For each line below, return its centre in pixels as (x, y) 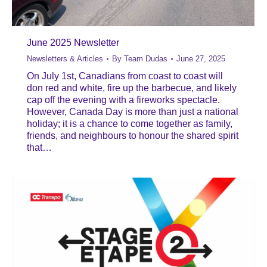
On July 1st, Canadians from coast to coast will (125, 76)
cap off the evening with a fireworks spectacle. (123, 100)
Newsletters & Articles (65, 58)
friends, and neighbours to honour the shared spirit (133, 135)
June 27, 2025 (201, 58)
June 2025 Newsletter (73, 42)
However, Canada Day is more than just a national (133, 111)
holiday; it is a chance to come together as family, (130, 123)
